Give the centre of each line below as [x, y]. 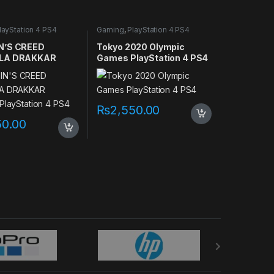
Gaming [110, 30]
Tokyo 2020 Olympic [141, 46]
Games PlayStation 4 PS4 [153, 57]
